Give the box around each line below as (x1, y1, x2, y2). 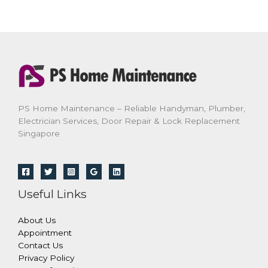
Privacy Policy (18, 252, 74, 263)
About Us (18, 215, 56, 225)
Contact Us (18, 240, 63, 250)
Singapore (18, 129, 60, 139)
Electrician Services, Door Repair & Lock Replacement (18, 116, 240, 126)
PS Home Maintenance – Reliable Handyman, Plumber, (18, 103, 245, 114)
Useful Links (18, 187, 87, 202)
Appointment (18, 227, 72, 237)
